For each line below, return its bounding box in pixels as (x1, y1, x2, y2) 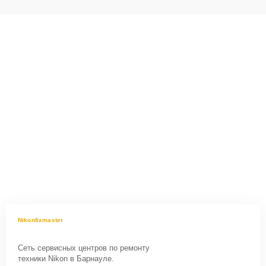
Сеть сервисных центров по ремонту (18, 243, 150, 252)
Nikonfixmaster (18, 216, 64, 223)
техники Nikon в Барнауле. (18, 254, 114, 263)
